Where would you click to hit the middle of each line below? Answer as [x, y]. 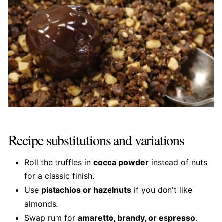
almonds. [41, 204]
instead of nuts [178, 162]
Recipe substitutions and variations [96, 140]
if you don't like [162, 190]
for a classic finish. [59, 176]
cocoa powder [121, 162]
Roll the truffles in [58, 162]
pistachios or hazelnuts [86, 190]
